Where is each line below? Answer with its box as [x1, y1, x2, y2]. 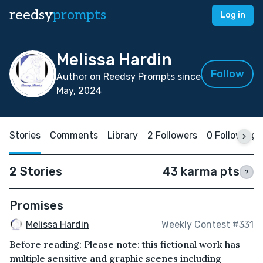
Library [107, 130, 138, 141]
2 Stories [9, 164, 62, 178]
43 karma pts [163, 164, 240, 178]
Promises [9, 198, 63, 213]
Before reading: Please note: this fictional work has [9, 238, 240, 250]
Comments [50, 130, 98, 141]
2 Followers [147, 130, 197, 141]
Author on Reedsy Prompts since [56, 71, 201, 82]
